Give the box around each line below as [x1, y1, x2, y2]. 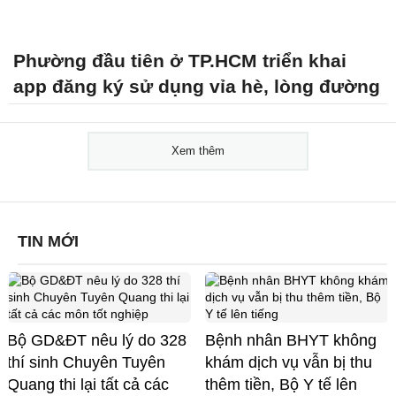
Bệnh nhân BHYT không [205, 331, 377, 349]
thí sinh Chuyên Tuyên [7, 353, 165, 371]
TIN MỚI [18, 232, 79, 250]
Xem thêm [171, 143, 225, 157]
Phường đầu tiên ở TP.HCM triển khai [13, 49, 346, 71]
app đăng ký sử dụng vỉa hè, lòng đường [13, 75, 380, 96]
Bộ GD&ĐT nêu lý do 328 [7, 331, 187, 349]
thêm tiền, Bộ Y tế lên [205, 375, 357, 393]
